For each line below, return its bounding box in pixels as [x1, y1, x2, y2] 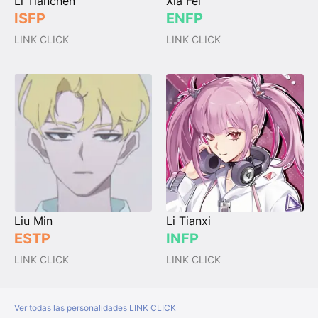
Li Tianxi [166, 214, 211, 229]
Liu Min [14, 214, 53, 229]
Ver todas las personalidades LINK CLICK [14, 302, 176, 314]
